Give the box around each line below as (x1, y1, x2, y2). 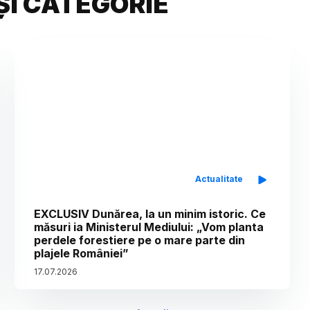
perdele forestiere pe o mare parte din (34, 233, 246, 248)
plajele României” (34, 246, 129, 261)
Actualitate (195, 174, 244, 185)
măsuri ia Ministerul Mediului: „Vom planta (34, 220, 264, 235)
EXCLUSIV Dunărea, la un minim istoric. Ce (34, 207, 266, 221)
